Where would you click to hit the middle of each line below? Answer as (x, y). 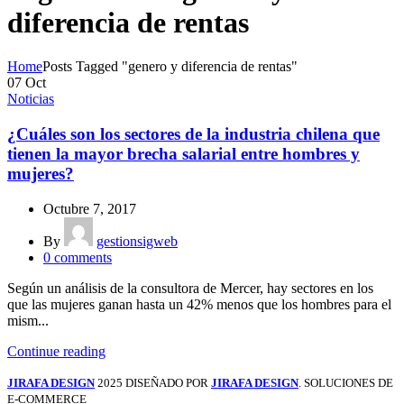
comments (83, 257)
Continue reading (56, 351)
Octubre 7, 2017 (90, 208)
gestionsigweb (137, 241)
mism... (28, 320)
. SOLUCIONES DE (346, 382)
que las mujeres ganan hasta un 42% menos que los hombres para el (199, 304)
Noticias (31, 99)
